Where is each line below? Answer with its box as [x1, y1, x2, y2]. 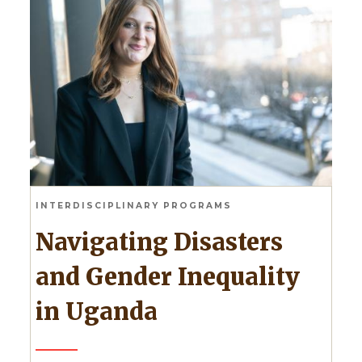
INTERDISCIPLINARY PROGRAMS [35, 200, 232, 211]
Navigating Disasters [35, 227, 54, 257]
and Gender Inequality [35, 262, 300, 292]
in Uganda [35, 297, 158, 326]
